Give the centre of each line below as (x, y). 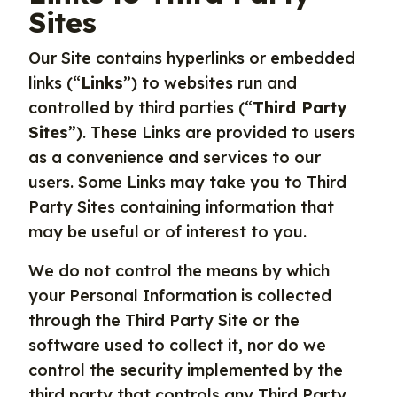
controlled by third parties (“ (140, 108)
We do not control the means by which (179, 271)
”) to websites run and (210, 83)
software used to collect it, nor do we (177, 345)
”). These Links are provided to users (212, 132)
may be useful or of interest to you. (167, 232)
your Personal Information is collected (180, 296)
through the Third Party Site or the (164, 320)
